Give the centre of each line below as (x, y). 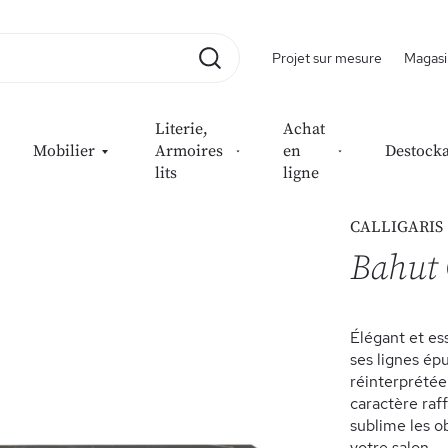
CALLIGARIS (396, 227)
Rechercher (258, 82)
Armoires (189, 151)
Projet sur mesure (327, 58)
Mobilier (64, 151)
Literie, (181, 129)
